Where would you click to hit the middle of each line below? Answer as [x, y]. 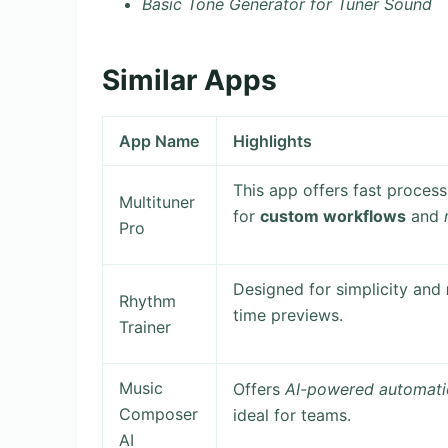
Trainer [145, 327]
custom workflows [333, 216]
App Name [159, 141]
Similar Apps [189, 79]
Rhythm [148, 301]
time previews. [288, 315]
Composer [159, 414]
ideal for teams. [292, 415]
